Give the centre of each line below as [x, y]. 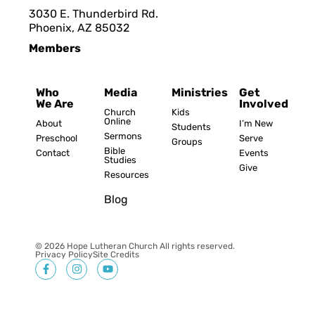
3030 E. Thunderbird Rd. [94, 13]
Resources [126, 175]
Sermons [123, 136]
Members [55, 49]
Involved [264, 104]
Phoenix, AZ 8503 [76, 27]
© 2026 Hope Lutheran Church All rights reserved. [135, 246]
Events [254, 153]
